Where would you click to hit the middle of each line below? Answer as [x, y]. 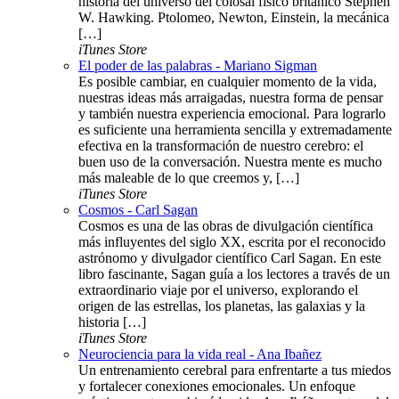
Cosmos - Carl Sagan [138, 209]
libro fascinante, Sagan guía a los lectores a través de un [234, 273]
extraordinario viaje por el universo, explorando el [218, 289]
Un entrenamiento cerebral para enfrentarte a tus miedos [235, 370]
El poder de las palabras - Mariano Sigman [198, 65]
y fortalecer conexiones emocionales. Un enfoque [217, 386]
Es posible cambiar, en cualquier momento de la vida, [228, 81]
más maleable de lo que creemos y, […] [189, 177]
